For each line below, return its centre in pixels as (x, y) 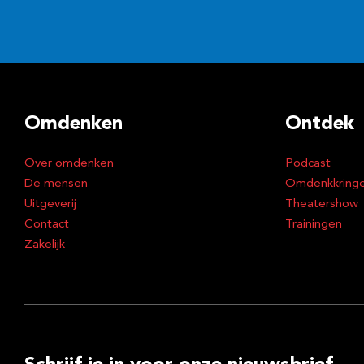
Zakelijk (45, 245)
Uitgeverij (50, 204)
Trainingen (314, 225)
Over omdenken (69, 164)
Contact (47, 225)
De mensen (56, 184)
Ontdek (320, 124)
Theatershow (322, 204)
